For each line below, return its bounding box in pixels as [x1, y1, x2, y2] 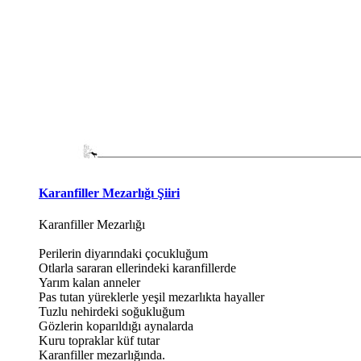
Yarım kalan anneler [39, 275, 140, 289]
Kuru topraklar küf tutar [39, 333, 160, 347]
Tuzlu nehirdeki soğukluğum [39, 304, 185, 318]
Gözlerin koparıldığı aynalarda [39, 318, 193, 333]
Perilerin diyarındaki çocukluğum [39, 246, 208, 260]
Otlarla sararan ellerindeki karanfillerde [39, 260, 236, 275]
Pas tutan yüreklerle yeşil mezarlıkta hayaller [39, 289, 264, 304]
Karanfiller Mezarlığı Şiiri [39, 185, 180, 200]
